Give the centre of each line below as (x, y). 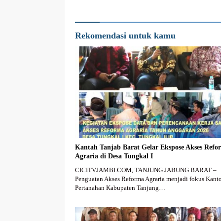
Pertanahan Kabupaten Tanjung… (120, 187)
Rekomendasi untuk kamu (125, 36)
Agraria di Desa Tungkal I (114, 156)
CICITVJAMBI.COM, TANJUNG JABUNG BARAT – (146, 170)
